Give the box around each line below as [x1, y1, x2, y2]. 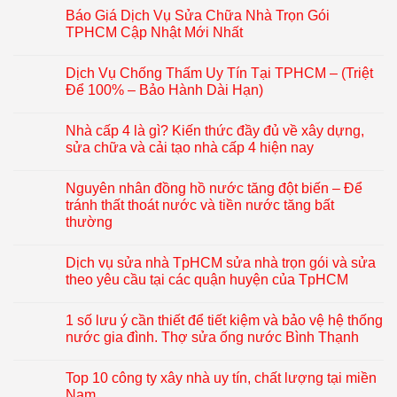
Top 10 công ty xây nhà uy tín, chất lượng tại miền [66, 370, 377, 386]
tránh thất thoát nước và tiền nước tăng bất [66, 198, 334, 214]
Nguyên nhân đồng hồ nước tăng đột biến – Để [66, 181, 362, 197]
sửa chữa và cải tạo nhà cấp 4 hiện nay [66, 140, 314, 156]
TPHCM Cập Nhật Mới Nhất [66, 25, 243, 41]
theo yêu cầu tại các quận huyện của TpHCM [66, 272, 348, 288]
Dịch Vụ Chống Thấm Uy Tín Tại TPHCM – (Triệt [66, 66, 373, 82]
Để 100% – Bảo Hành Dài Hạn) [66, 82, 263, 98]
